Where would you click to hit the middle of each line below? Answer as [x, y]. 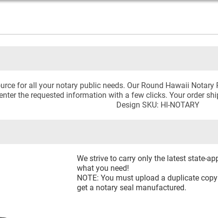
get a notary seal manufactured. [132, 187]
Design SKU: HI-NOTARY [158, 105]
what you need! [103, 168]
